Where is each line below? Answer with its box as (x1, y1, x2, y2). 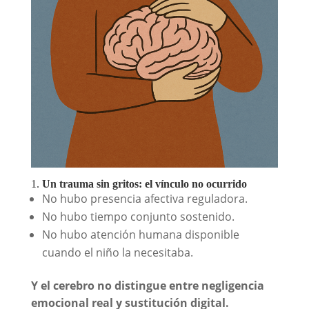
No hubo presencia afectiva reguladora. (41, 190, 248, 206)
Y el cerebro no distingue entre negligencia (30, 277, 264, 293)
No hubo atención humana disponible (41, 226, 239, 242)
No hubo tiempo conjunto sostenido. (41, 208, 235, 224)
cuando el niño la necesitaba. (41, 244, 193, 260)
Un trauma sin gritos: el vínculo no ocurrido (41, 177, 247, 190)
